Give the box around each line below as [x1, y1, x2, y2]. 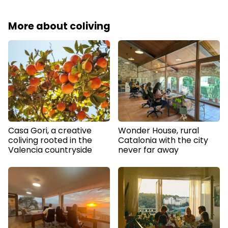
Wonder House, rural [118, 125, 199, 137]
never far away [118, 144, 179, 156]
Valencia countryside [8, 144, 92, 156]
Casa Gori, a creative [8, 125, 92, 137]
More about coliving [8, 19, 110, 34]
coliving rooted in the [8, 134, 92, 147]
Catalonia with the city [118, 134, 208, 147]
